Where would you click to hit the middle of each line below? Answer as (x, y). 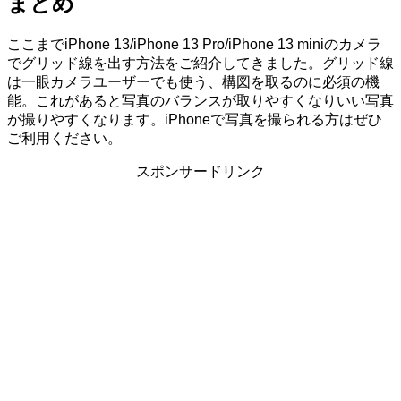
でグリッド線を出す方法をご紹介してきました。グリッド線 (200, 63)
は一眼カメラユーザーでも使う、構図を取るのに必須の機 (193, 81)
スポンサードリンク (200, 171)
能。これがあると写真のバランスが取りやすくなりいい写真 (200, 100)
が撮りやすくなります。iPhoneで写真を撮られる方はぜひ (195, 119)
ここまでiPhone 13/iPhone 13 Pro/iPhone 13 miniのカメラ (194, 44)
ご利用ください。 (64, 138)
